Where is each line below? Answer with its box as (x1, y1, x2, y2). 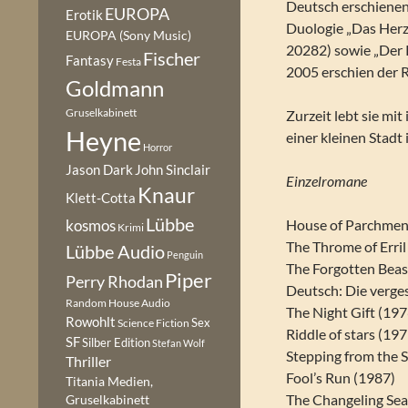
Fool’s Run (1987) (286, 369, 396, 386)
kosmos (66, 217, 116, 235)
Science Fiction (117, 316, 189, 330)
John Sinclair (135, 162, 210, 178)
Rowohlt (66, 313, 116, 330)
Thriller (66, 353, 111, 370)
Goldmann (66, 75, 164, 101)
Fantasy (66, 52, 114, 68)
